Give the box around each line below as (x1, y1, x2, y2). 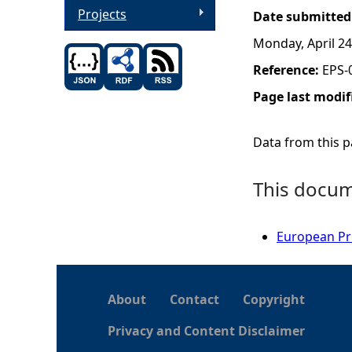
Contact (170, 291, 219, 308)
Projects (78, 5, 126, 23)
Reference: (253, 61, 322, 79)
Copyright (243, 291, 305, 308)
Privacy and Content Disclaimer (108, 322, 305, 339)
